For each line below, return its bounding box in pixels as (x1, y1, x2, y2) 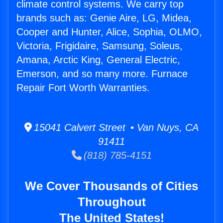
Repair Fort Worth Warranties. (16, 82, 150, 94)
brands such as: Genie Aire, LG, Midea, (16, 12, 192, 24)
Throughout (77, 195, 146, 209)
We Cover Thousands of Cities (25, 179, 198, 193)
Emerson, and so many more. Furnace (16, 68, 188, 80)
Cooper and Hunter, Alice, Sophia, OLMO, (16, 26, 202, 38)
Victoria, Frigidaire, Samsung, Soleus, (16, 40, 183, 52)
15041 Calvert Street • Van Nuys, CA (32, 122, 199, 133)
